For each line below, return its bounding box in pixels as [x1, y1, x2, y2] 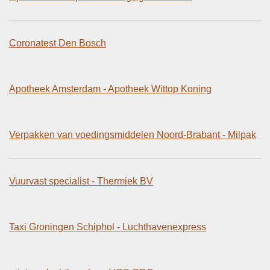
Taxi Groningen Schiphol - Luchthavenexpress [9, 221, 206, 232]
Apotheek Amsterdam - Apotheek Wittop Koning [9, 83, 212, 94]
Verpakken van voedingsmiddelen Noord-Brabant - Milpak [9, 129, 256, 140]
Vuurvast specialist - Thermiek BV [9, 175, 153, 186]
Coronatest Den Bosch [9, 37, 106, 48]
